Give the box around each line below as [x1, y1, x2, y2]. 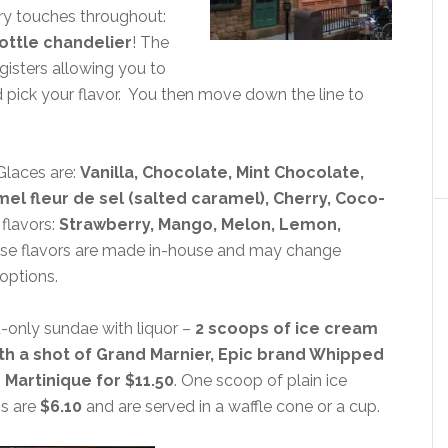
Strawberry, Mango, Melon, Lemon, [55, 215, 341, 234]
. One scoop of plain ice [174, 371, 347, 390]
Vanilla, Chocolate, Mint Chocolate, [80, 163, 364, 182]
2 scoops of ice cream [195, 319, 378, 338]
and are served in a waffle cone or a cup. [82, 397, 380, 416]
